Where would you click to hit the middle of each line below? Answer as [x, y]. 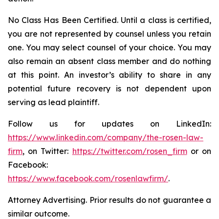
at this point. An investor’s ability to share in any [109, 75]
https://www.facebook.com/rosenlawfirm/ [88, 178]
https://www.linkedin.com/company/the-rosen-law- [106, 137]
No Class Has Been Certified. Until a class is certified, [109, 20]
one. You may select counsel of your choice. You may [109, 47]
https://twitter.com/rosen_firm [130, 151]
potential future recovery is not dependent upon [109, 88]
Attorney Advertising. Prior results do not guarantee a [109, 200]
